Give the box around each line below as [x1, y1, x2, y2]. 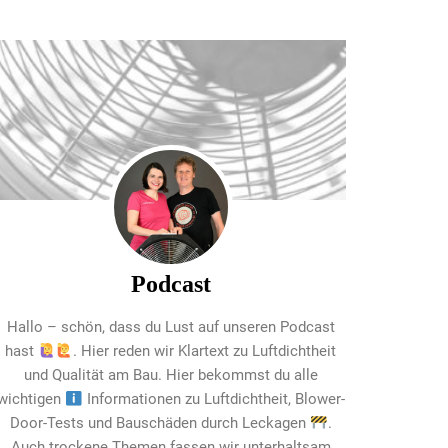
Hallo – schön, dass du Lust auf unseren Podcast [6, 318, 335, 337]
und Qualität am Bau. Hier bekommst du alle [23, 366, 318, 385]
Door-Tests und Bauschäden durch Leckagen [10, 414, 311, 433]
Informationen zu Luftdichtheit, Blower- [82, 390, 345, 409]
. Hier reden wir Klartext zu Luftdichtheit [73, 342, 337, 361]
